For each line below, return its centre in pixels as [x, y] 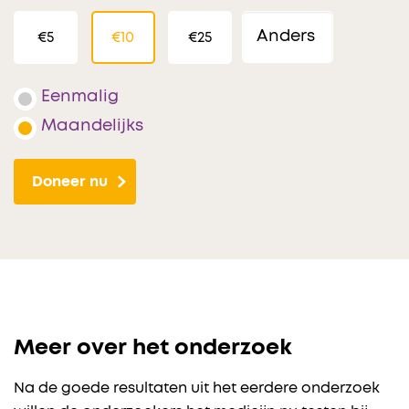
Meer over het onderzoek [153, 348]
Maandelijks [92, 126]
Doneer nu [70, 182]
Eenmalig [80, 97]
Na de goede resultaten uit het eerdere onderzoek [197, 388]
